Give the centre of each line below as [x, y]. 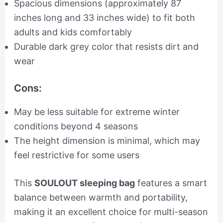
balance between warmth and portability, [101, 198]
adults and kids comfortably [73, 32]
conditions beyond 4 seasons [76, 126]
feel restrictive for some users [76, 155]
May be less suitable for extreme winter [97, 112]
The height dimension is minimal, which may [107, 141]
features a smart [171, 183]
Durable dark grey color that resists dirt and [106, 47]
